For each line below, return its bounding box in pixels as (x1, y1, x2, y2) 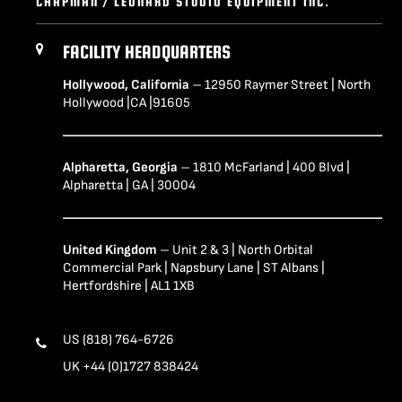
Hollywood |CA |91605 (62, 93, 190, 111)
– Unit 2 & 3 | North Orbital (156, 240, 313, 258)
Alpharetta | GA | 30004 (62, 176, 196, 194)
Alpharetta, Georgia (62, 158, 178, 176)
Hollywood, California (62, 75, 189, 93)
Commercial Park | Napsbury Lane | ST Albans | (62, 258, 325, 276)
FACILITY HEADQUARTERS (62, 40, 231, 62)
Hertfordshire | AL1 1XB (62, 276, 195, 294)
